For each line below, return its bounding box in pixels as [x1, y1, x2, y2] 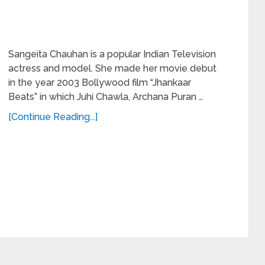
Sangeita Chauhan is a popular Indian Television [8, 49, 216, 60]
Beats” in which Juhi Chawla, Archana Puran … [8, 91, 203, 102]
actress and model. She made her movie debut [8, 63, 216, 74]
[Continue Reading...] [8, 111, 98, 122]
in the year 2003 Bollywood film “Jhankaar [8, 77, 191, 88]
